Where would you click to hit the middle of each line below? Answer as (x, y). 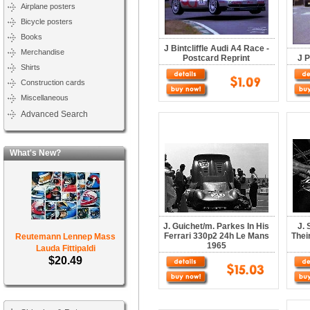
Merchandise (43, 52)
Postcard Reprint (217, 58)
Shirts (30, 67)
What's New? (32, 153)
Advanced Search (54, 114)
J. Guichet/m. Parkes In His (217, 226)
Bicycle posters (47, 21)
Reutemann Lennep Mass (66, 237)
